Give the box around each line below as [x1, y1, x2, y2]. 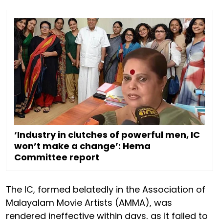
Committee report [14, 151, 99, 164]
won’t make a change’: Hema [14, 140, 151, 153]
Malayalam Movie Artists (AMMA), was [6, 197, 172, 209]
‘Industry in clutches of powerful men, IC [14, 129, 200, 141]
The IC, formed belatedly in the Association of [6, 183, 205, 196]
